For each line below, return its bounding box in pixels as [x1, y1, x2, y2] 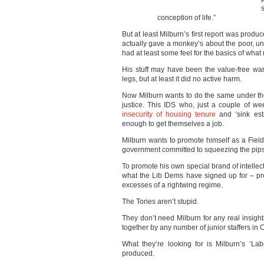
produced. [122, 249, 160, 258]
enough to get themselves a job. [122, 120, 227, 128]
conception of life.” [157, 14, 217, 22]
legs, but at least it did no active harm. [122, 75, 243, 83]
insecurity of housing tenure [122, 110, 216, 118]
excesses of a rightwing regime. [122, 181, 225, 189]
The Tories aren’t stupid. [122, 197, 204, 206]
